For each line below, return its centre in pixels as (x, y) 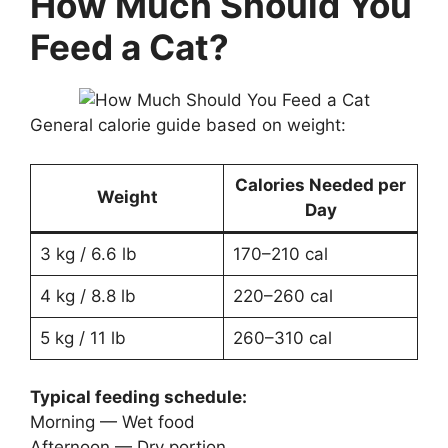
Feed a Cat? (129, 47)
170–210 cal (280, 253)
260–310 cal (282, 337)
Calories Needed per (320, 184)
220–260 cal (282, 295)
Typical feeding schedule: (138, 397)
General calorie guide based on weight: (188, 125)
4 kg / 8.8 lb (87, 295)
